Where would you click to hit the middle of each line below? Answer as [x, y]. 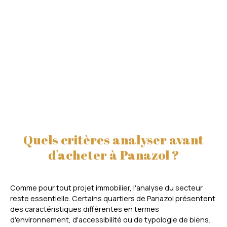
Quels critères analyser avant [113, 140]
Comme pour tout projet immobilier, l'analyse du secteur [106, 188]
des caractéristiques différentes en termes [85, 209]
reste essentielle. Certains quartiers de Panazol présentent [113, 199]
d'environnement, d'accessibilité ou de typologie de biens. [110, 220]
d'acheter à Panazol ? [113, 155]
